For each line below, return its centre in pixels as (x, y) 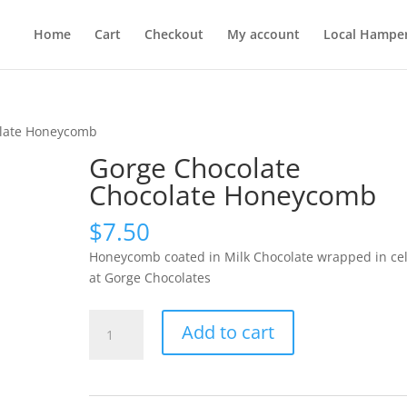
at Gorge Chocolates (150, 278)
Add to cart (228, 332)
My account (263, 34)
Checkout (174, 34)
